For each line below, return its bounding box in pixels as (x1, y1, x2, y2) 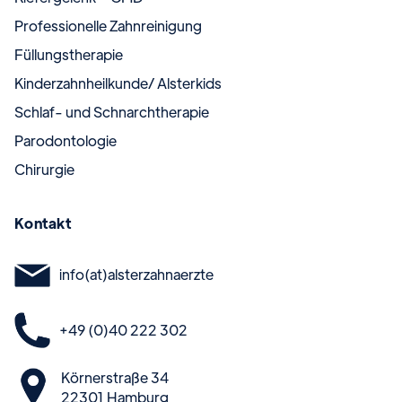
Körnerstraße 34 (61, 367, 170, 387)
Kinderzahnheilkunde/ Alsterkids (14, 74, 222, 93)
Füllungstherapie (14, 45, 123, 65)
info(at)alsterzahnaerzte (58, 265, 214, 284)
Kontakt (14, 214, 72, 233)
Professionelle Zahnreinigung (14, 16, 202, 36)
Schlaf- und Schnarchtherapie (14, 102, 209, 122)
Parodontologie (14, 131, 117, 151)
